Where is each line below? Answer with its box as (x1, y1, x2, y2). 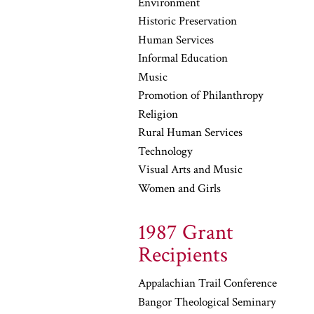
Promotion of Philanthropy (138, 88, 264, 103)
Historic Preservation (138, 13, 237, 29)
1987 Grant (138, 219, 233, 247)
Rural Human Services (138, 125, 243, 140)
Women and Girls (138, 180, 221, 196)
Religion (138, 106, 178, 122)
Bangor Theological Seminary (138, 294, 276, 310)
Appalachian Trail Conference (138, 275, 277, 291)
